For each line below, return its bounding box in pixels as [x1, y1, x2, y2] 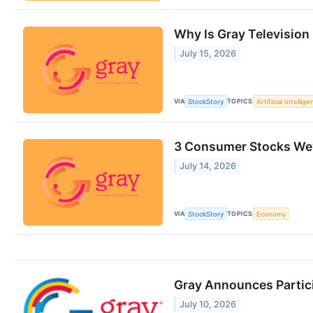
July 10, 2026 [180, 299, 237, 310]
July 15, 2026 [180, 48, 237, 59]
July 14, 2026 [180, 161, 237, 172]
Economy [256, 210, 286, 218]
